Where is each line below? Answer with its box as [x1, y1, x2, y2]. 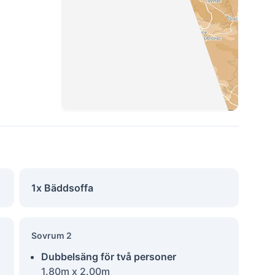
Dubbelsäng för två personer [41, 250, 176, 263]
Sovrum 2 [31, 230, 72, 241]
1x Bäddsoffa [31, 182, 93, 194]
